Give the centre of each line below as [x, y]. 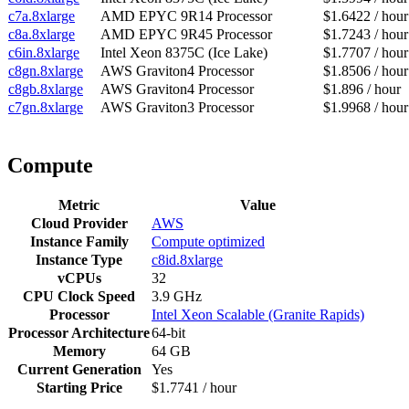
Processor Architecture [79, 333]
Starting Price [79, 388]
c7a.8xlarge [42, 16]
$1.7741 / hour [194, 388]
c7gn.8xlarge [46, 108]
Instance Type [79, 260]
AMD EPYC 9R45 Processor [186, 35]
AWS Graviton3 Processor [177, 108]
